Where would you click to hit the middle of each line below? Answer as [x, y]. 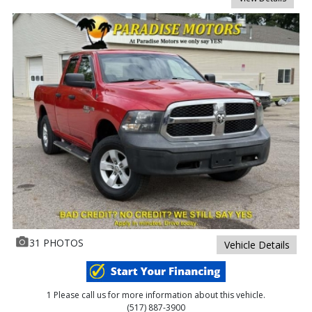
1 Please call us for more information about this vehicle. [156, 295]
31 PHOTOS [56, 242]
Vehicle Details [257, 244]
